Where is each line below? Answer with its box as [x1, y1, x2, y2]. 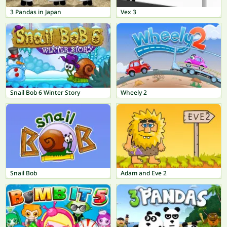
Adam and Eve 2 [121, 168, 167, 177]
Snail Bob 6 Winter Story [10, 88, 80, 97]
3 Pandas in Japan [10, 8, 61, 17]
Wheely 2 [121, 88, 147, 97]
